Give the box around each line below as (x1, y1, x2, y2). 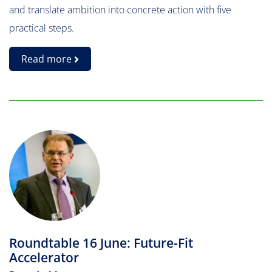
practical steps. (9, 21, 74, 35)
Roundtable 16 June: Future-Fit (9, 234, 193, 251)
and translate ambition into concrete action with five (9, 3, 231, 16)
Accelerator (9, 249, 79, 266)
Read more (21, 52, 74, 66)
